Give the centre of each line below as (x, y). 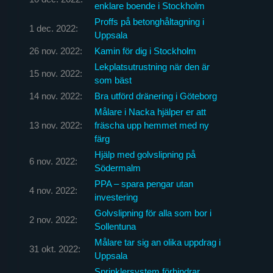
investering (116, 197)
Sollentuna (115, 226)
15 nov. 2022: (55, 73)
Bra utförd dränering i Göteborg (155, 96)
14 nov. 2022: (55, 96)
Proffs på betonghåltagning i (149, 21)
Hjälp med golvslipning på (145, 154)
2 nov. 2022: (53, 219)
